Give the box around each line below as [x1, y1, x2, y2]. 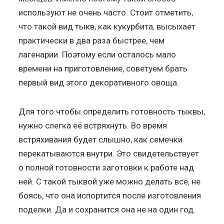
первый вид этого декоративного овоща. [18, 77, 179, 87]
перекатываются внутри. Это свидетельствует [18, 148, 199, 158]
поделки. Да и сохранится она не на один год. [18, 204, 196, 214]
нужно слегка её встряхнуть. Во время [18, 120, 167, 130]
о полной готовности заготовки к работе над [18, 162, 194, 172]
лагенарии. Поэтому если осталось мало [18, 49, 176, 59]
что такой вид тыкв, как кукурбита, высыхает [18, 21, 196, 31]
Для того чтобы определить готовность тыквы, [18, 106, 205, 116]
